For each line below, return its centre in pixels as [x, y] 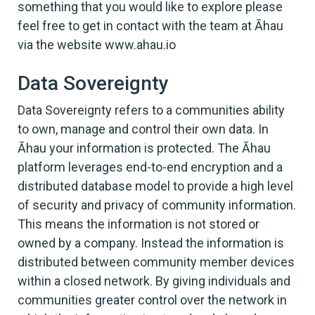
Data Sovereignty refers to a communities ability [151, 110]
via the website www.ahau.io [97, 45]
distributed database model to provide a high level [155, 186]
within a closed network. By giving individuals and [154, 281]
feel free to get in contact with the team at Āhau [150, 26]
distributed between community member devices [156, 262]
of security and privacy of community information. [157, 205]
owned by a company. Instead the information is [151, 243]
